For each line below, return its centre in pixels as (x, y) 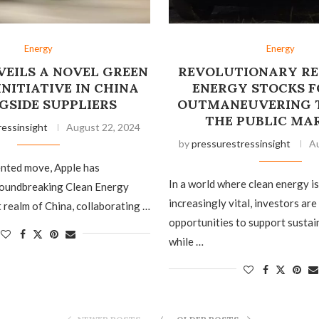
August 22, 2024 (104, 127)
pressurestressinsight (241, 143)
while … (186, 241)
